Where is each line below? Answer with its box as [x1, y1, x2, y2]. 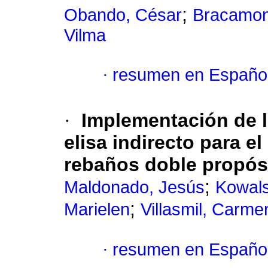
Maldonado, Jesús [64, 178, 205, 197]
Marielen [64, 200, 130, 220]
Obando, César [64, 5, 182, 25]
